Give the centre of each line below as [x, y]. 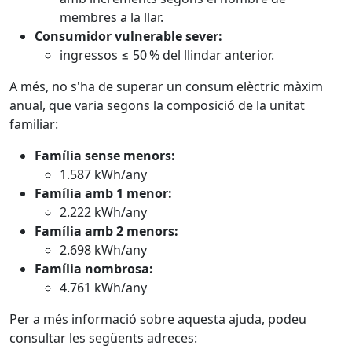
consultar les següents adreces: [103, 338]
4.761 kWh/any [103, 288]
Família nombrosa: [94, 269]
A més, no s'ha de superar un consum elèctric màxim [166, 86]
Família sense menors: [105, 156]
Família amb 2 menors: [106, 231]
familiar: [34, 124]
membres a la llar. [112, 17]
